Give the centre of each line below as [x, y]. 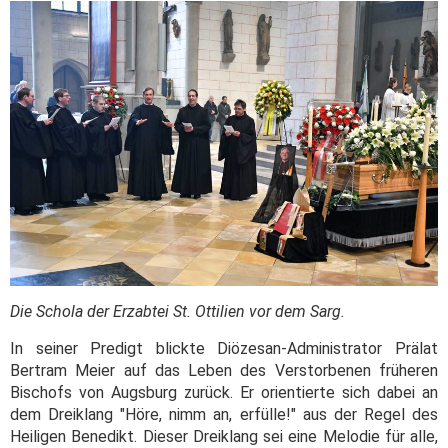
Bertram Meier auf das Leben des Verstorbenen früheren [224, 371]
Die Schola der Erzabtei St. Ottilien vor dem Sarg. [177, 312]
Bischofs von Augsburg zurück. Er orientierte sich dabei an [224, 393]
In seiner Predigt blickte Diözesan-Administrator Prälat [224, 349]
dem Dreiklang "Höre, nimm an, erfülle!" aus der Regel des [224, 415]
